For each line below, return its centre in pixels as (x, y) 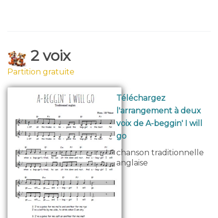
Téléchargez (141, 98)
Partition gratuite (41, 72)
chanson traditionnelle (160, 153)
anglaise (132, 163)
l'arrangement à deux (159, 111)
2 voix (49, 56)
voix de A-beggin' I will (159, 124)
